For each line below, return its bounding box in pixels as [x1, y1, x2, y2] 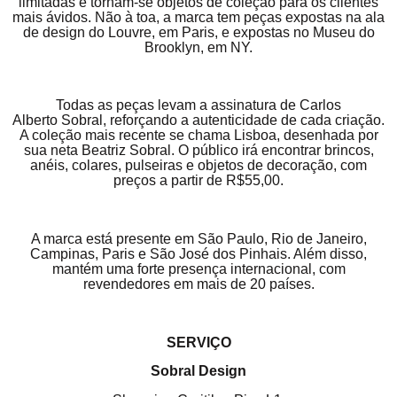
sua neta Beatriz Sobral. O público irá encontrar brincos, [23, 143, 374, 159]
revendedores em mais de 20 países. [82, 276, 315, 292]
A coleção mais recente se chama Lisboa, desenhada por [19, 128, 378, 144]
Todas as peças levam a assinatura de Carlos [56, 97, 341, 113]
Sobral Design [151, 363, 246, 379]
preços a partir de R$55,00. [113, 173, 284, 189]
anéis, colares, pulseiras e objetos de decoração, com [30, 158, 367, 174]
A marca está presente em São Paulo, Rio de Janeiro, [30, 230, 367, 246]
